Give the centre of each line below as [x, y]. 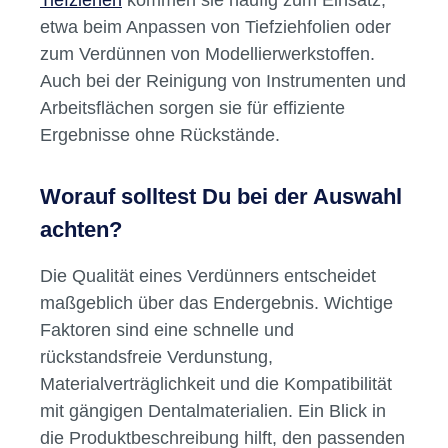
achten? [81, 230]
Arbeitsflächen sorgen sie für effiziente [192, 108]
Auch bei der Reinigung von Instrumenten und [223, 81]
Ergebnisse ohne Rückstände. [160, 135]
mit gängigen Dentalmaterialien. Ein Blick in [213, 411]
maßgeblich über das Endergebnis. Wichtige [216, 303]
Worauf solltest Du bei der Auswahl [221, 197]
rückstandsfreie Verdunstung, [156, 357]
